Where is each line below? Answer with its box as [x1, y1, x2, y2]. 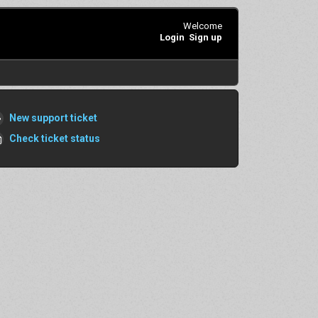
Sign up [188, 31, 222, 43]
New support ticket [9, 111, 97, 124]
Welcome [182, 20, 222, 31]
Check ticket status [9, 132, 100, 144]
